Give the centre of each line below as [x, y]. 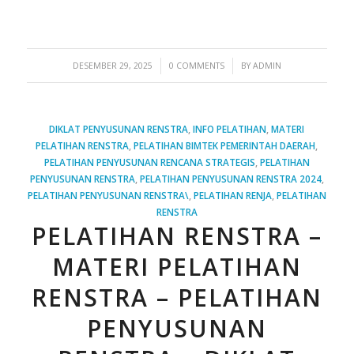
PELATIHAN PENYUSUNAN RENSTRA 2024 [230, 178]
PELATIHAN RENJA [232, 195]
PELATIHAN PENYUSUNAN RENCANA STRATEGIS [149, 162]
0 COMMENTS [196, 65]
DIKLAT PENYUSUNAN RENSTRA [119, 128]
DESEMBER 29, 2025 [112, 65]
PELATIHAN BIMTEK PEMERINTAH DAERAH [225, 145]
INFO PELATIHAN [230, 128]
